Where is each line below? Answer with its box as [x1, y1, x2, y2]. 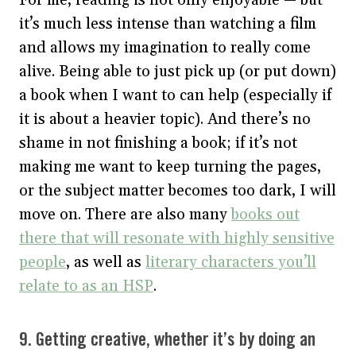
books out [231, 204, 300, 224]
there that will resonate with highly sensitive [19, 228, 335, 248]
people [19, 252, 66, 272]
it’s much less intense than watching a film [19, 14, 316, 33]
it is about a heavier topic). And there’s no [19, 109, 311, 129]
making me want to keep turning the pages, [19, 157, 321, 176]
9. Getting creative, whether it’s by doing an [19, 331, 315, 349]
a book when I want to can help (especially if [19, 85, 331, 105]
